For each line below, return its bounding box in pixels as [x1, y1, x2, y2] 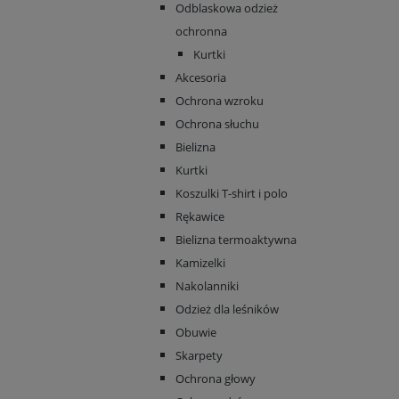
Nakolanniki [175, 278, 239, 294]
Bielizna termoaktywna [175, 232, 297, 248]
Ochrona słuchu [175, 116, 259, 132]
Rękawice [175, 208, 224, 224]
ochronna [175, 23, 227, 39]
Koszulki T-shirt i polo [175, 185, 288, 201]
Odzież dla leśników [175, 301, 279, 317]
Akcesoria [175, 69, 226, 85]
